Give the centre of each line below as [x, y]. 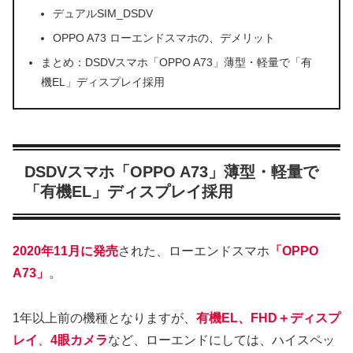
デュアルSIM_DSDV [102, 13]
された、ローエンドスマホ [194, 251]
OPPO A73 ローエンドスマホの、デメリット [163, 37]
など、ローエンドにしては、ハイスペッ [221, 340]
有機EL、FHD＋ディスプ [268, 318]
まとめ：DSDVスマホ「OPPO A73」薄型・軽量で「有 [177, 62]
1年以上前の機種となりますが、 [104, 318]
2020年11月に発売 [65, 251]
